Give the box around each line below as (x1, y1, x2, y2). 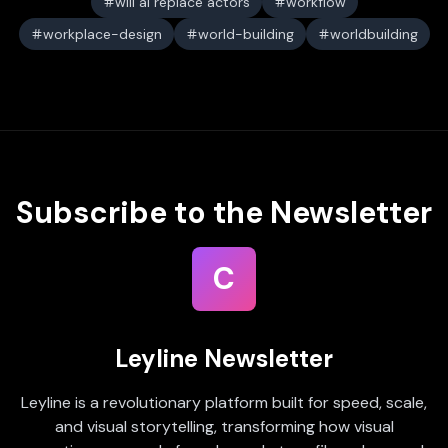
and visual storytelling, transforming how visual (54, 416, 394, 437)
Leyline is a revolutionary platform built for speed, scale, (21, 392, 427, 413)
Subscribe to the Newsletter (16, 193, 432, 232)
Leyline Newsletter (115, 343, 333, 374)
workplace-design (42, 25, 162, 43)
